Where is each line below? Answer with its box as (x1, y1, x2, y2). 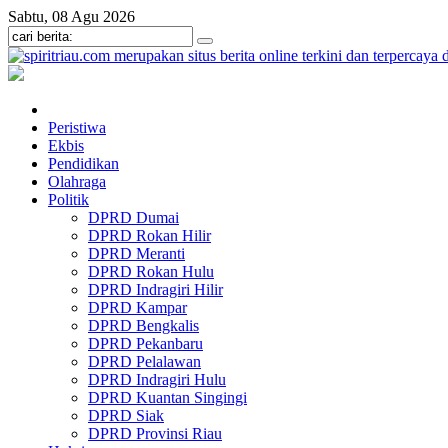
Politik (48, 191, 89, 208)
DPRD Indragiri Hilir (88, 281, 223, 298)
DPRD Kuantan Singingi (88, 389, 247, 406)
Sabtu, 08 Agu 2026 (8, 8, 135, 25)
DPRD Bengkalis (88, 317, 199, 334)
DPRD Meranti (88, 245, 185, 262)
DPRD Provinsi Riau (88, 425, 222, 442)
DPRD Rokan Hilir (88, 227, 211, 244)
